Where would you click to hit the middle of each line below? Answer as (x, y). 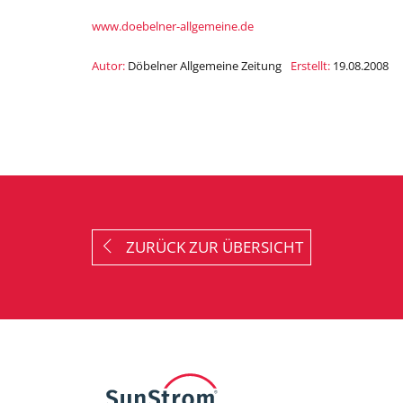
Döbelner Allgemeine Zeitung (203, 66)
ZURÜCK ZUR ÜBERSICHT (209, 247)
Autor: (108, 66)
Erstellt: (310, 66)
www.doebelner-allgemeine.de (173, 27)
